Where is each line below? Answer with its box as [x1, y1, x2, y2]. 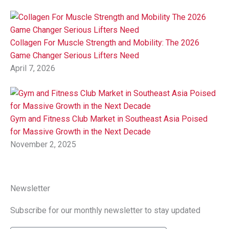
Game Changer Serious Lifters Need [10, 51, 139, 61]
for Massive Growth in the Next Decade [10, 127, 151, 137]
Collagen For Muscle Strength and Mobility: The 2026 [10, 38, 199, 48]
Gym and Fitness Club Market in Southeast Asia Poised [10, 114, 208, 124]
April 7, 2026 [10, 63, 55, 74]
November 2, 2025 [10, 140, 76, 150]
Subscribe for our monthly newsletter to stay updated [10, 205, 200, 216]
